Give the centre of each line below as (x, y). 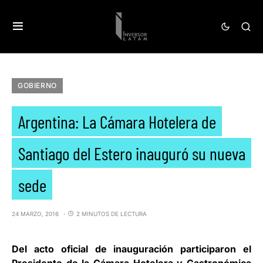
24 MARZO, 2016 (35, 214)
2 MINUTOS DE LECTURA (112, 214)
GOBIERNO (37, 85)
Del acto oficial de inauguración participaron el (131, 249)
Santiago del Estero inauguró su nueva (131, 153)
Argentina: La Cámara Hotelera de (117, 121)
